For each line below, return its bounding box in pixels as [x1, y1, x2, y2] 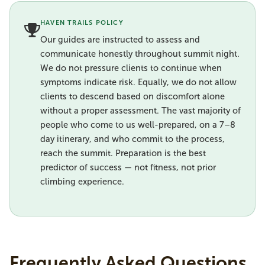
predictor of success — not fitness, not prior [40, 162, 216, 173]
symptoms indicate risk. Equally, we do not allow [40, 77, 237, 88]
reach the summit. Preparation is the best [40, 148, 206, 159]
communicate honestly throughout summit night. [40, 49, 240, 59]
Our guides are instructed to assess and [40, 34, 200, 45]
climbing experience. [40, 176, 124, 187]
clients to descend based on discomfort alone [40, 91, 225, 102]
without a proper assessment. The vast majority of [40, 105, 241, 116]
